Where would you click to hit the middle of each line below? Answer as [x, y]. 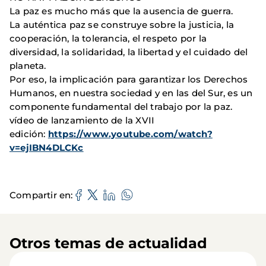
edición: [29, 134]
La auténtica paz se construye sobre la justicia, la [122, 25]
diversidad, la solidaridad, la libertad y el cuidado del [129, 52]
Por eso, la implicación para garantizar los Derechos [129, 80]
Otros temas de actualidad [108, 243]
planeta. [28, 66]
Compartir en [40, 195]
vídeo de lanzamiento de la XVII [82, 121]
